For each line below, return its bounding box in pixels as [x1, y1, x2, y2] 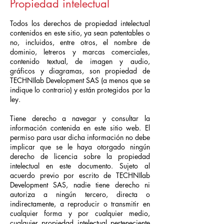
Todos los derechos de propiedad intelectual [10, 18, 150, 28]
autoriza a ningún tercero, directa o [10, 189, 150, 199]
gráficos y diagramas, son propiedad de [10, 66, 150, 75]
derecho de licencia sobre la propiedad [10, 151, 150, 161]
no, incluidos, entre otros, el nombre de [10, 37, 150, 47]
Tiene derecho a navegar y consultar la [10, 113, 150, 123]
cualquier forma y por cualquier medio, [10, 208, 150, 218]
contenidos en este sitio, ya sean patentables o [10, 28, 150, 37]
